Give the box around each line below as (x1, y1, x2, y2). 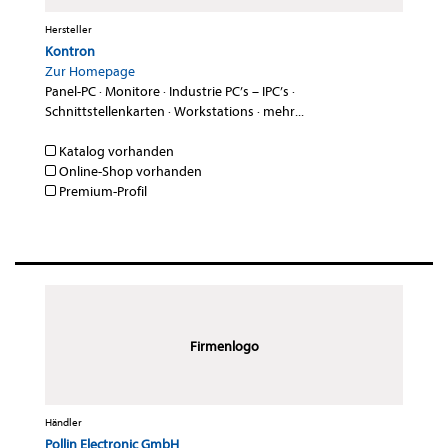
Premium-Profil (56, 183, 147, 201)
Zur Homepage (45, 63, 135, 81)
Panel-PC (45, 83, 96, 101)
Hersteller (45, 23, 92, 37)
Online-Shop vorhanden (56, 163, 202, 181)
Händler (45, 416, 82, 430)
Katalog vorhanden (56, 143, 174, 161)
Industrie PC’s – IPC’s (169, 83, 289, 101)
